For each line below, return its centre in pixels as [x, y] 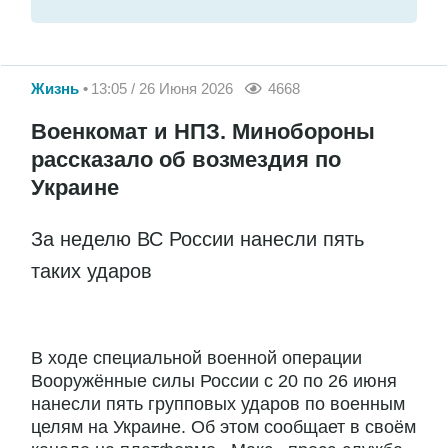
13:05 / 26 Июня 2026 [162, 89]
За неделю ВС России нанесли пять [197, 239]
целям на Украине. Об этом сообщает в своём [223, 426]
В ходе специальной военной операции [196, 357]
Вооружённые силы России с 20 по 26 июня [214, 380]
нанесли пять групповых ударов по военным [218, 403]
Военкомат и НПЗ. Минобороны [203, 131]
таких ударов [91, 271]
